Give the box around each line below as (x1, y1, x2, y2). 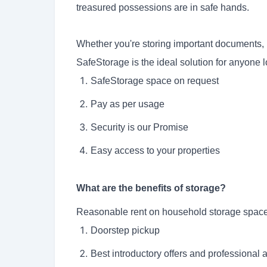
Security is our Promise (91, 122, 188, 133)
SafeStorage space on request (91, 76, 219, 86)
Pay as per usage (91, 99, 164, 110)
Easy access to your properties (91, 145, 220, 156)
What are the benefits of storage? (76, 183, 226, 194)
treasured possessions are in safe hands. (76, 2, 249, 13)
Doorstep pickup (91, 225, 160, 236)
